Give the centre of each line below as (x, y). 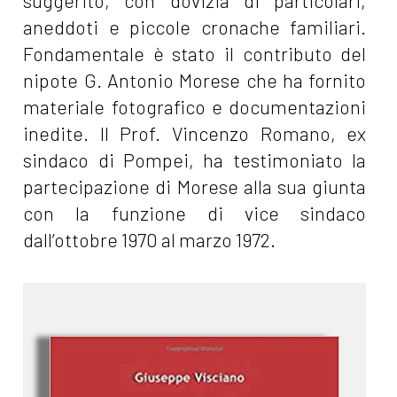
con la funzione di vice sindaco (195, 214)
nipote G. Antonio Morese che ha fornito (195, 81)
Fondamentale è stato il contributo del (195, 54)
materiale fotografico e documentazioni (195, 107)
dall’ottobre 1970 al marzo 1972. (150, 240)
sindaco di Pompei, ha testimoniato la (195, 160)
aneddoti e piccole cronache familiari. (195, 27)
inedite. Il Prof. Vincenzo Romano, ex (195, 134)
